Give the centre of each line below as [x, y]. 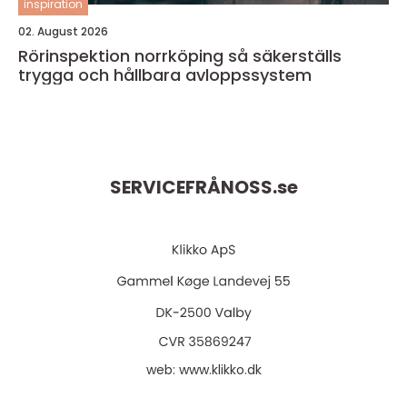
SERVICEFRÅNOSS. [193, 188]
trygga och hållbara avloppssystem [165, 75]
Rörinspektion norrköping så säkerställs [123, 56]
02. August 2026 [63, 31]
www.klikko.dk [220, 370]
